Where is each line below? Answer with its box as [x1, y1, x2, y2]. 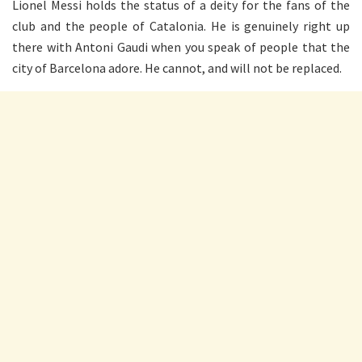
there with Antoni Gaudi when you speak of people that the [12, 38, 350, 55]
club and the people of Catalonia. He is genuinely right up [12, 17, 350, 34]
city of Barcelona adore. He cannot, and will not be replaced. [12, 59, 342, 76]
